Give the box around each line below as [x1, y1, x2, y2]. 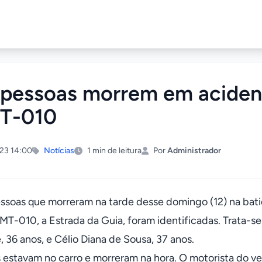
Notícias [44, 146, 74, 156]
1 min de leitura [87, 146, 142, 156]
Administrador [167, 146, 221, 156]
